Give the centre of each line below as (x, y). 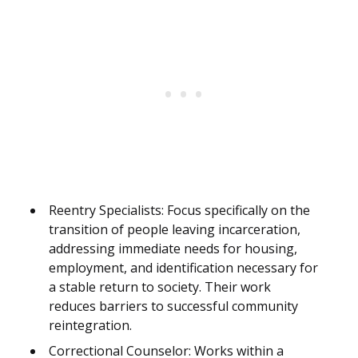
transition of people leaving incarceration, (175, 230)
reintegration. (90, 326)
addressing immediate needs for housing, (173, 249)
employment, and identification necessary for (183, 268)
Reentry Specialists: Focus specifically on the (179, 211)
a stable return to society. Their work (160, 287)
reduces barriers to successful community (173, 306)
